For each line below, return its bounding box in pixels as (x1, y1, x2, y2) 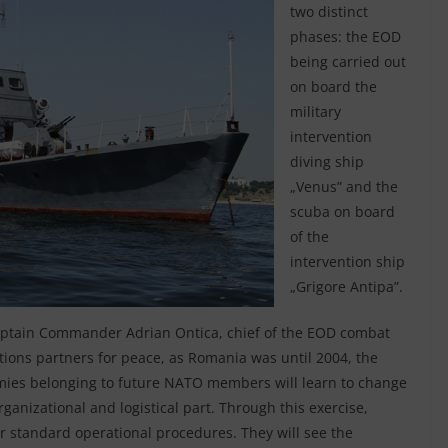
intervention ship (290, 251, 405, 271)
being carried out (290, 51, 406, 71)
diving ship (290, 151, 364, 171)
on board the (290, 76, 377, 96)
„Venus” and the (290, 176, 398, 196)
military (290, 101, 341, 121)
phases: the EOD (290, 26, 401, 46)
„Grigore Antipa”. (290, 276, 403, 296)
